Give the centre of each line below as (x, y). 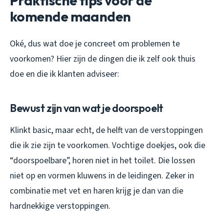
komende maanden (70, 16)
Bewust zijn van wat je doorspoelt (87, 108)
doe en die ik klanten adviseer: (65, 74)
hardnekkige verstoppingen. (60, 206)
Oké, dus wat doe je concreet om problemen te (95, 44)
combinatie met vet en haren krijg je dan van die (97, 191)
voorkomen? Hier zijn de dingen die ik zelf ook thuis (103, 59)
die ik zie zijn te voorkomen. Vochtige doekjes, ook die (108, 145)
